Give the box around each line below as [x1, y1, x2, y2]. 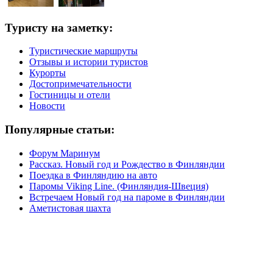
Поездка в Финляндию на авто [29, 169, 157, 180]
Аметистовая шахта [29, 202, 111, 213]
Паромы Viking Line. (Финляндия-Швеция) [29, 180, 208, 191]
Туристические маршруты [29, 46, 138, 57]
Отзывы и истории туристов [29, 57, 148, 68]
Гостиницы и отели [29, 90, 110, 101]
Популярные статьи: [5, 123, 115, 136]
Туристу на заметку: [5, 21, 113, 34]
